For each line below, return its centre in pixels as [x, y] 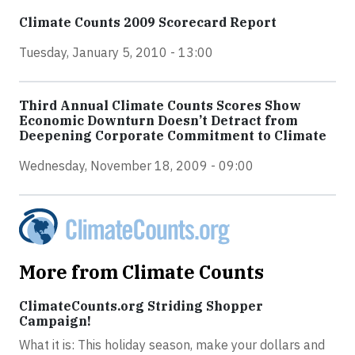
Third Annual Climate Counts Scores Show [160, 105]
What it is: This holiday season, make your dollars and [172, 345]
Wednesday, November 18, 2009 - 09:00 [136, 166]
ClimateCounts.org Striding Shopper [141, 306]
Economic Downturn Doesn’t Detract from [158, 120]
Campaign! [55, 321]
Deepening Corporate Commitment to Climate [173, 136]
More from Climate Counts [141, 272]
